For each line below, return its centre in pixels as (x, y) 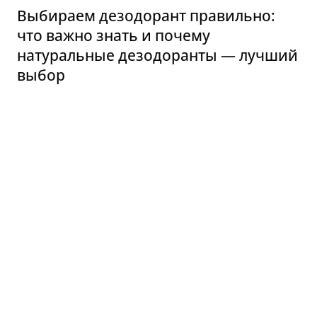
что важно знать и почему (114, 36)
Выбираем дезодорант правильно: (146, 16)
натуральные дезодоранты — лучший (157, 56)
